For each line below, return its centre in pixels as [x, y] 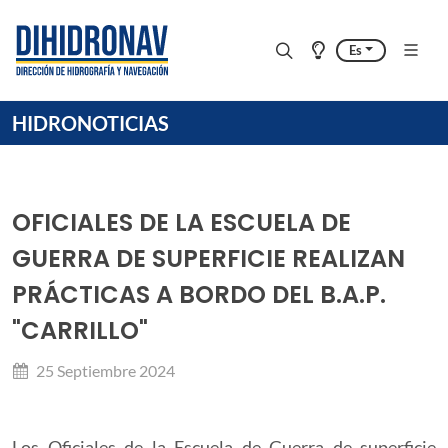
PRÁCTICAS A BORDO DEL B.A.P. [199, 294]
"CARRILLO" [80, 330]
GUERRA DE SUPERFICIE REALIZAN [208, 258]
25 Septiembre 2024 [104, 370]
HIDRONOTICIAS [90, 123]
